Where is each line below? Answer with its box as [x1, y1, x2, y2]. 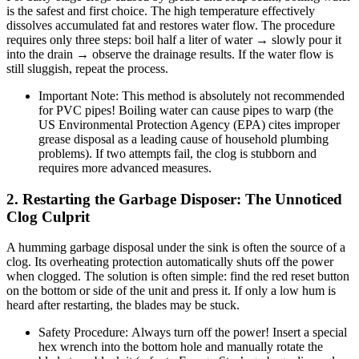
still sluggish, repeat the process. [6, 61, 168, 75]
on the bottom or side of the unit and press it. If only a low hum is [6, 284, 336, 298]
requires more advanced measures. [38, 160, 212, 175]
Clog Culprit [6, 208, 90, 225]
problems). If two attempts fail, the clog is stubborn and [38, 146, 317, 160]
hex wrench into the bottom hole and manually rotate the [38, 340, 323, 354]
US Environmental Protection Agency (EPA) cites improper [38, 117, 340, 131]
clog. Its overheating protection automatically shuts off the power [6, 255, 333, 269]
